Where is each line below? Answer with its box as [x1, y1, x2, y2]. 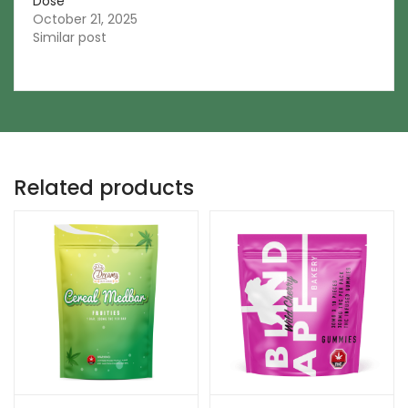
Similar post [33, 28, 107, 46]
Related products [14, 173, 194, 202]
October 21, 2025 [33, 10, 138, 28]
